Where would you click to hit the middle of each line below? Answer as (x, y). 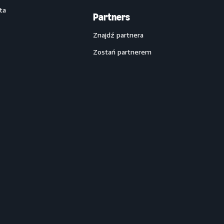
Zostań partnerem (122, 52)
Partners (111, 17)
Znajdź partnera (118, 35)
